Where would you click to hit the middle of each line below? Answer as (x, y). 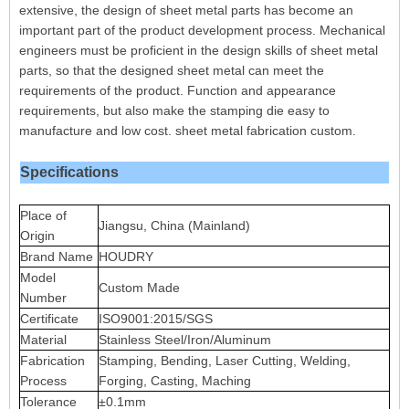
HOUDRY (126, 257)
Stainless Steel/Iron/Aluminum (185, 340)
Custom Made (139, 288)
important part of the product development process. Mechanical (202, 30)
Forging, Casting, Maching (175, 381)
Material (43, 340)
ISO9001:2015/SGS (156, 319)
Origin (37, 236)
